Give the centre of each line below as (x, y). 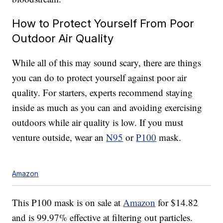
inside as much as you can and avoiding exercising (107, 108)
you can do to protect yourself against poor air (100, 78)
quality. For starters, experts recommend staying (103, 93)
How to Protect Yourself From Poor (103, 23)
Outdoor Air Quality (63, 38)
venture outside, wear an (59, 137)
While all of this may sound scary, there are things (107, 63)
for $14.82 (177, 203)
